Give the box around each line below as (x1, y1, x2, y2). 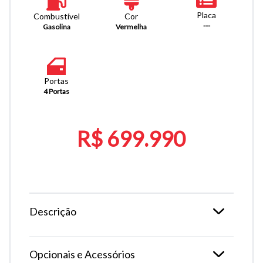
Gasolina (42, 22, 70, 32)
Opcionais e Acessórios (29, 248, 135, 261)
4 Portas (43, 87, 70, 96)
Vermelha (116, 22, 147, 32)
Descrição (29, 205, 76, 218)
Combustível (33, 11, 80, 22)
